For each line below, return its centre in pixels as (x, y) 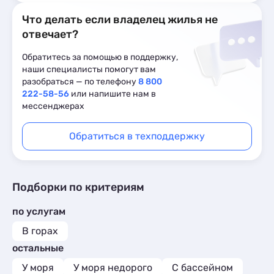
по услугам (39, 211)
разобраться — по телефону (80, 82)
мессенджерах (53, 106)
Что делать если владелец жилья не (120, 20)
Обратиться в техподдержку (137, 136)
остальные (38, 248)
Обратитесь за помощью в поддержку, (100, 57)
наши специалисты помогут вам (89, 69)
